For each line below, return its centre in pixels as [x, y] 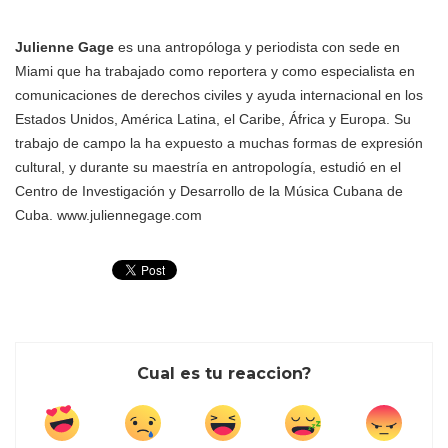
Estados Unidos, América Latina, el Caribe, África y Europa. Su [213, 119]
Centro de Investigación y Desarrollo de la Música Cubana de [209, 191]
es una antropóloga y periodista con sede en [257, 47]
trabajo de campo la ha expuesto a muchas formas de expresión [219, 143]
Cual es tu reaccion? [224, 373]
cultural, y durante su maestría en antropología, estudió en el [208, 167]
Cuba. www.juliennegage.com [108, 215]
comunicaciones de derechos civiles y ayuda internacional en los [219, 95]
